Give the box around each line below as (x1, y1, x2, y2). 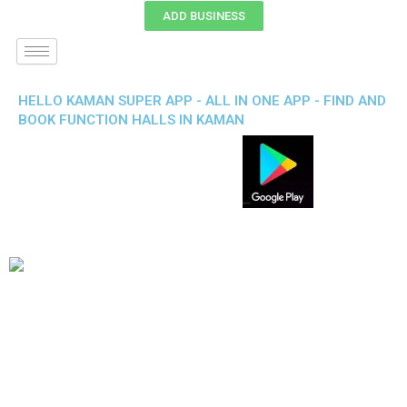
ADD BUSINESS (162, 9, 245, 23)
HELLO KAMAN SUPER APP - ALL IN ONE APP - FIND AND (18, 93, 386, 109)
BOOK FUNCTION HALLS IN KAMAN (18, 112, 244, 128)
